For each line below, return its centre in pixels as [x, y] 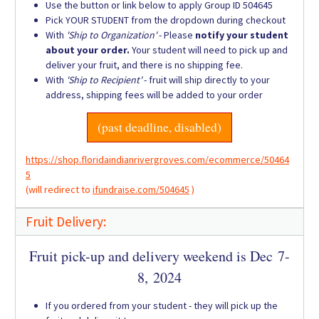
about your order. [88, 50]
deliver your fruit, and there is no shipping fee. [144, 65]
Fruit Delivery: [66, 222]
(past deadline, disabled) [159, 127]
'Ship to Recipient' [104, 80]
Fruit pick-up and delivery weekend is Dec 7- [159, 256]
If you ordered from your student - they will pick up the [162, 306]
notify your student [242, 35]
